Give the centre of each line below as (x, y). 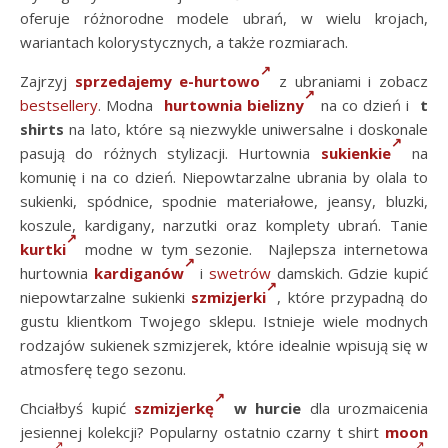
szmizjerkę (174, 407)
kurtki (43, 248)
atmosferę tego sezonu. (103, 368)
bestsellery (59, 104)
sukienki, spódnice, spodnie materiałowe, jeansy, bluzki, (224, 200)
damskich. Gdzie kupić (350, 272)
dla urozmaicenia (368, 407)
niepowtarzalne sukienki (106, 296)
